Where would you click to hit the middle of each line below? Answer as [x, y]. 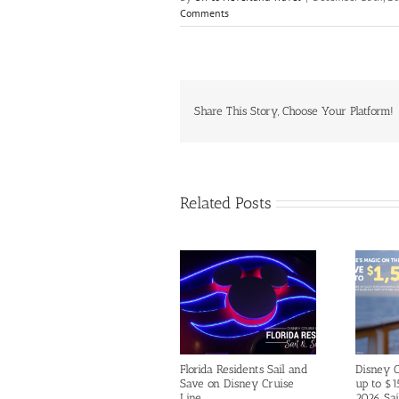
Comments [204, 12]
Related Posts [226, 203]
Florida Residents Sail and [244, 369]
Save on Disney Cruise [237, 383]
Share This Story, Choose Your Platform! [294, 110]
